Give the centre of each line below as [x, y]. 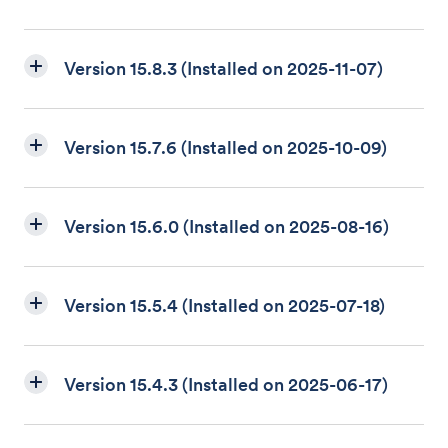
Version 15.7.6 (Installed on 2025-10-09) [225, 147]
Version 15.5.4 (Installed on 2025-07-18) [224, 305]
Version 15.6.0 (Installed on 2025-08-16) [226, 226]
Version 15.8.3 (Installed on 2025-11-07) [223, 68]
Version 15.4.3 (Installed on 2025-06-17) [226, 384]
